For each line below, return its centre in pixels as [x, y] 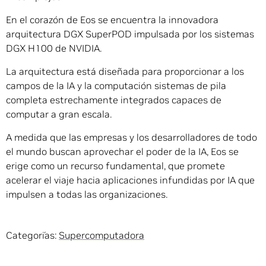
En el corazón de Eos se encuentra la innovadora [112, 19]
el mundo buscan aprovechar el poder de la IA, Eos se [122, 151]
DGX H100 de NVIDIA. [54, 48]
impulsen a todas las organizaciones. [87, 194]
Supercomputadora [102, 235]
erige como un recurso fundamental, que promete [115, 165]
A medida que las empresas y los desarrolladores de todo [132, 137]
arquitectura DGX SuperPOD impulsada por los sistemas [130, 34]
